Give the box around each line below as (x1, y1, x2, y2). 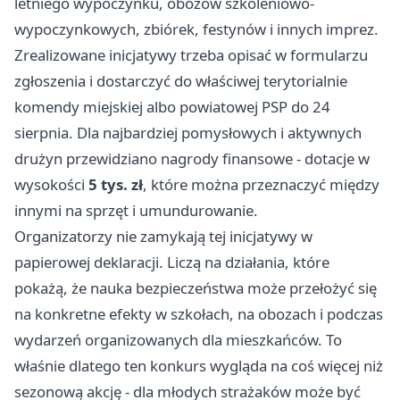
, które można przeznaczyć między (143, 174, 379, 196)
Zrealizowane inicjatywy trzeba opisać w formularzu (14, 45, 368, 66)
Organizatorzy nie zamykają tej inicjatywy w (14, 226, 312, 247)
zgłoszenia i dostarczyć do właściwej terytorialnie (14, 71, 347, 92)
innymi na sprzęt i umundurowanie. (14, 200, 258, 221)
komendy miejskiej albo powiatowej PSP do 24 (14, 96, 330, 118)
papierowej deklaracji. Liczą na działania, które (14, 252, 329, 273)
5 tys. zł (88, 174, 143, 196)
